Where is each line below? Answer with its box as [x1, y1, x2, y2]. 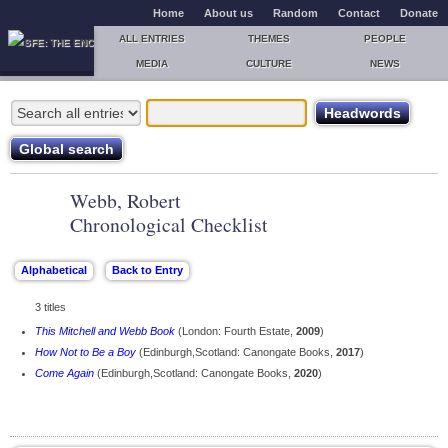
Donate [400, 7, 438, 19]
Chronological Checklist [70, 211, 268, 238]
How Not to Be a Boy [35, 346, 136, 358]
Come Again [35, 367, 94, 379]
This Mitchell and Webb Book [35, 325, 175, 337]
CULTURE [245, 58, 292, 69]
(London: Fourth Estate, [175, 325, 296, 337]
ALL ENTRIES [119, 33, 186, 44]
